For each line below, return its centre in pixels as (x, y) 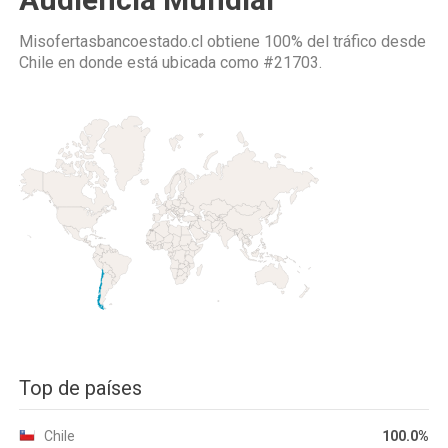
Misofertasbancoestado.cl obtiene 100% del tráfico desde (222, 41)
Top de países (80, 388)
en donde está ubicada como (158, 62)
